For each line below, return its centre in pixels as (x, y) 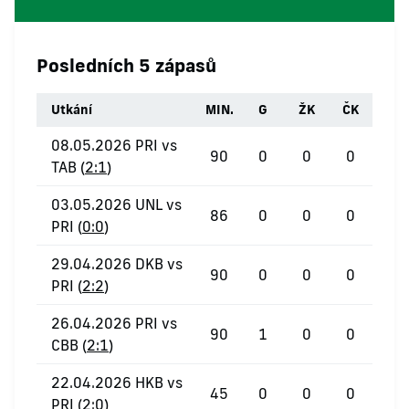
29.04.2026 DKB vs (117, 264)
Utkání (72, 110)
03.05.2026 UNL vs (116, 204)
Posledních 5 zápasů (126, 65)
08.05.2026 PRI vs (114, 145)
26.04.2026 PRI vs (114, 323)
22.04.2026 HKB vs (117, 383)
